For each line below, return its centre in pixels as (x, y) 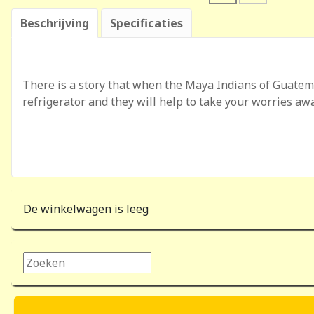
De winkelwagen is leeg (86, 209)
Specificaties (146, 23)
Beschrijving (55, 23)
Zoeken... (46, 261)
